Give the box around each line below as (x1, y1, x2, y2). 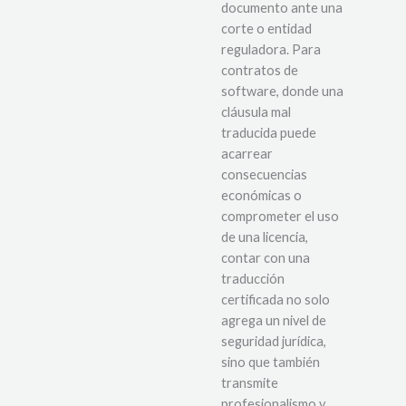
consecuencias (221, 166, 307, 182)
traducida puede (221, 124, 316, 140)
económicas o (221, 187, 302, 203)
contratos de (221, 62, 298, 78)
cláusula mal (221, 103, 291, 120)
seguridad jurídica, (221, 333, 326, 349)
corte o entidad (221, 20, 312, 36)
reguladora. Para (221, 41, 321, 57)
